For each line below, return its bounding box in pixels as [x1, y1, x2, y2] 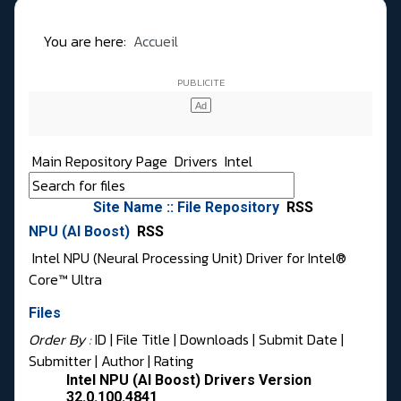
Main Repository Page [29, 150, 167, 173]
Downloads [180, 328, 249, 351]
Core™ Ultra [29, 269, 102, 291]
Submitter [29, 350, 91, 372]
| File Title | [107, 328, 180, 351]
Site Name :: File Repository [93, 199, 283, 217]
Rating [154, 350, 193, 372]
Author [101, 350, 144, 372]
